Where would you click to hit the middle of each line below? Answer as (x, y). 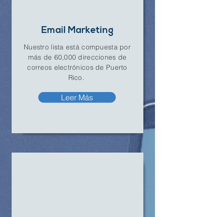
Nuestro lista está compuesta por (77, 47)
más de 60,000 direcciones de (77, 57)
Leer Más (77, 97)
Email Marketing (77, 31)
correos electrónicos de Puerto (77, 67)
